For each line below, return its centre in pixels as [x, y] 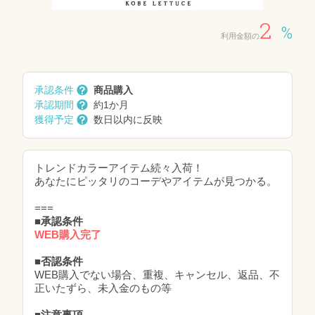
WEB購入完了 [68, 234]
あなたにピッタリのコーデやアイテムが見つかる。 [156, 181]
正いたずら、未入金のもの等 [103, 288]
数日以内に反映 [128, 120]
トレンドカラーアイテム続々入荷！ [119, 168]
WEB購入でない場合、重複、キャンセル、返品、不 [157, 275]
